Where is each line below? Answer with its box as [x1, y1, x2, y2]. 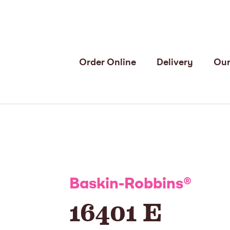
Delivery [156, 58, 193, 68]
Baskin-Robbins [69, 177, 183, 193]
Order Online [79, 58, 136, 68]
